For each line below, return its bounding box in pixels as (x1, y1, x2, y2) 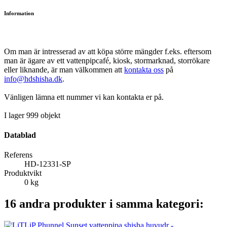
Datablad (4, 131, 36, 140)
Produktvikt (4, 169, 42, 178)
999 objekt (26, 110, 60, 120)
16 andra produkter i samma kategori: (4, 197, 204, 211)
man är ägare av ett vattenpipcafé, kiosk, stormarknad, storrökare (4, 56, 210, 65)
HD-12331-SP (24, 160, 71, 169)
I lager (4, 110, 24, 120)
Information (4, 10, 34, 16)
